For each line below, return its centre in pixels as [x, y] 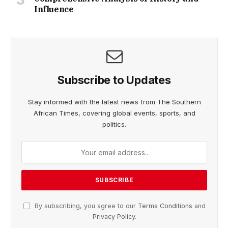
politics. [114, 124]
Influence [54, 9]
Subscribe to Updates [114, 80]
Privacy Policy [113, 217]
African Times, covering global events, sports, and [114, 113]
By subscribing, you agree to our [85, 206]
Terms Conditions [165, 206]
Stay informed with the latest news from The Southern [114, 102]
